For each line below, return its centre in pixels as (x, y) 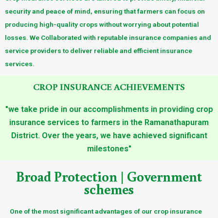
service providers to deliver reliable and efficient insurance (99, 50)
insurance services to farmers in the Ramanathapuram (109, 122)
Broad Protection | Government (109, 176)
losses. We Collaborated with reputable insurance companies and (108, 37)
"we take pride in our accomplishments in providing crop (109, 109)
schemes (109, 189)
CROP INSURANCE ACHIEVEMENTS (109, 86)
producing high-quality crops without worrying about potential (102, 24)
